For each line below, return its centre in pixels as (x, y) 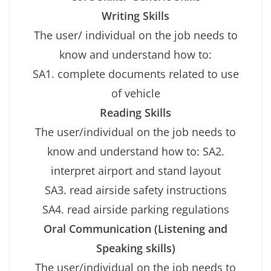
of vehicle (135, 93)
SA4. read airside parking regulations (135, 209)
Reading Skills (135, 112)
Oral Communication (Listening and (135, 228)
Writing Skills (135, 15)
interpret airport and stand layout (135, 170)
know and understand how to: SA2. (135, 151)
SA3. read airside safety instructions (135, 190)
